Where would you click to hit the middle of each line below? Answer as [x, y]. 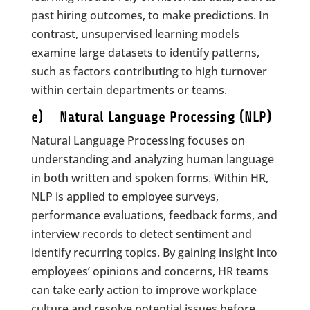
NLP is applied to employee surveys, [125, 197]
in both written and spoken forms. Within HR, [149, 178]
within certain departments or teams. [129, 90]
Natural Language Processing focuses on [138, 140]
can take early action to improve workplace [144, 290]
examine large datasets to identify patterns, [145, 53]
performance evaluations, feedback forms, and [154, 215]
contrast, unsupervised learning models [135, 34]
